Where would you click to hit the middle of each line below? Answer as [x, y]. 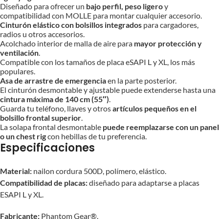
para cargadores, [170, 25]
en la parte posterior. [141, 80]
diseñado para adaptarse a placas [143, 183]
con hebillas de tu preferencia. [96, 136]
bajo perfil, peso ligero [124, 6]
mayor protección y [168, 43]
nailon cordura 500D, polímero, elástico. [99, 171]
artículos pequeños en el [154, 108]
